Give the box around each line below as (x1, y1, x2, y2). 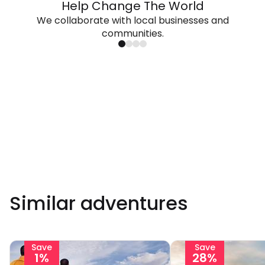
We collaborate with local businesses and (36, 14, 229, 27)
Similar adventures (9, 190, 188, 216)
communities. (101, 27, 164, 40)
